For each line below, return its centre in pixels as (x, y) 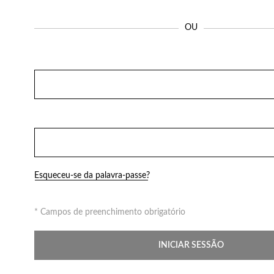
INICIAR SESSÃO (191, 245)
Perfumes (55, 10)
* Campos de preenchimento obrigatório (110, 212)
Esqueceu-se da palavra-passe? (92, 176)
